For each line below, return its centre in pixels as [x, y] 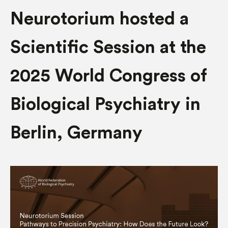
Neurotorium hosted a [99, 19]
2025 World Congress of [109, 76]
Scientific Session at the [108, 48]
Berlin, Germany [76, 133]
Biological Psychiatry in [105, 105]
